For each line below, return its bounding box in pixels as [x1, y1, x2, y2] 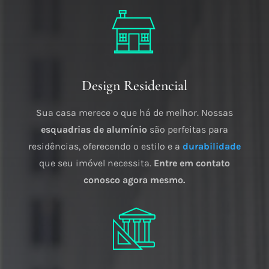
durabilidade [182, 141, 241, 153]
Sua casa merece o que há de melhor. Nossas [35, 107, 233, 119]
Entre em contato [153, 157, 230, 169]
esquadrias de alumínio [40, 124, 147, 136]
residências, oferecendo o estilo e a [28, 141, 183, 153]
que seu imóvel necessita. [38, 157, 154, 169]
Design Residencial [81, 77, 187, 95]
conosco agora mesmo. [83, 174, 186, 186]
